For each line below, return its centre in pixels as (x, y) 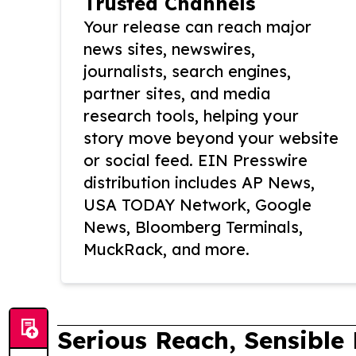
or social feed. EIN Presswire (195, 161)
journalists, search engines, (187, 72)
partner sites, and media (177, 94)
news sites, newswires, (169, 49)
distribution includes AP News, (199, 183)
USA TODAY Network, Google (197, 205)
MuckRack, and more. (166, 250)
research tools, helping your (191, 116)
